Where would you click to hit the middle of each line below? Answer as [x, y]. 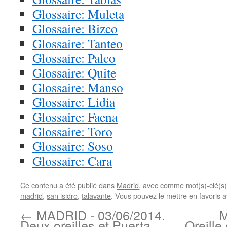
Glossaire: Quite [74, 72]
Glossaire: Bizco [75, 28]
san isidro [62, 195]
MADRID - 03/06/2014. [99, 215]
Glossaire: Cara [72, 161]
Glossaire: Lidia [74, 102]
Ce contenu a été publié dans [68, 185]
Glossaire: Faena [75, 117]
